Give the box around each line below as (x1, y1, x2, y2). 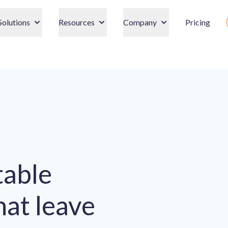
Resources (59, 17, 95, 27)
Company (123, 17, 157, 27)
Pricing (185, 17, 210, 27)
